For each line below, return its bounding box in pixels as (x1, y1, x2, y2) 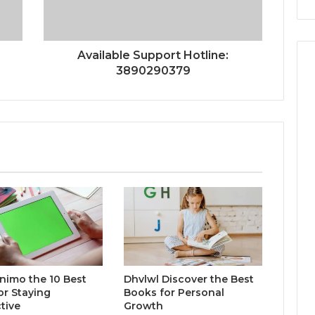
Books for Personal (123, 285, 224, 299)
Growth (123, 299, 163, 312)
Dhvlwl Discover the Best (123, 272, 254, 285)
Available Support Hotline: (77, 49, 229, 63)
